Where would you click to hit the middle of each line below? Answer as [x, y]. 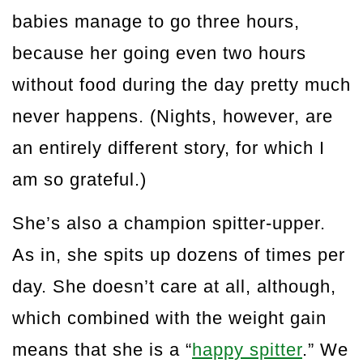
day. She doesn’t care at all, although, [174, 287]
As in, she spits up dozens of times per [179, 255]
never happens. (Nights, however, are [173, 117]
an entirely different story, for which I [169, 148]
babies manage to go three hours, [156, 22]
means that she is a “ [102, 350]
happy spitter [247, 350]
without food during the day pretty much [181, 85]
